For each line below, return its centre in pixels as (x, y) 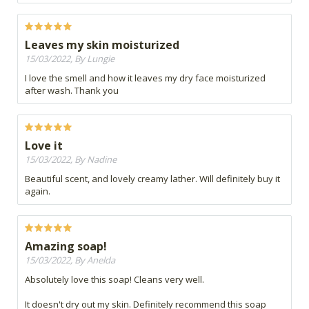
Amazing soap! (66, 247)
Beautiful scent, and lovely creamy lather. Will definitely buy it (152, 179)
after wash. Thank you (72, 91)
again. (38, 191)
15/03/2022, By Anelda (70, 260)
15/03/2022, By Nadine (71, 160)
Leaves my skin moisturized (102, 45)
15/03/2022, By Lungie (70, 59)
